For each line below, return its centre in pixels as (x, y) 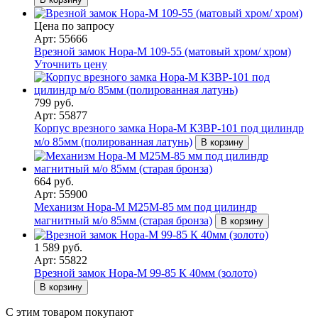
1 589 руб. (58, 247)
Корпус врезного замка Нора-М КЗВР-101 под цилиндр (169, 128)
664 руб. (54, 181)
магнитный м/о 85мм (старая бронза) (123, 220)
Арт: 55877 (61, 115)
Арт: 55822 (61, 260)
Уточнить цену (71, 64)
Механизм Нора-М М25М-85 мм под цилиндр (146, 207)
